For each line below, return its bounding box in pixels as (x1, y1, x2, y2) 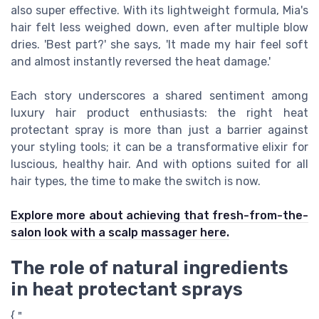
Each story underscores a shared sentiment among (11, 88, 308, 103)
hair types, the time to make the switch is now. (11, 174, 261, 188)
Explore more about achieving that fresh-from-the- (11, 208, 308, 222)
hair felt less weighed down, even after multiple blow (11, 20, 308, 34)
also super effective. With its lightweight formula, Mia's (11, 3, 308, 17)
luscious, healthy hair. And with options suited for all (11, 157, 308, 171)
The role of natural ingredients (11, 256, 288, 278)
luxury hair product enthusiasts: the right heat (11, 105, 308, 120)
